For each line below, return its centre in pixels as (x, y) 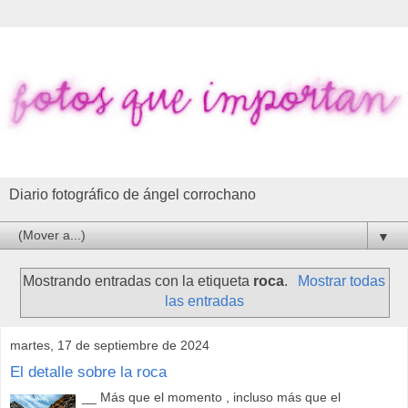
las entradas (204, 301)
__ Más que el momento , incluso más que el (212, 398)
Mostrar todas (341, 281)
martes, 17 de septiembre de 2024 (110, 346)
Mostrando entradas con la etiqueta (138, 281)
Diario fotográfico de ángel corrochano (133, 194)
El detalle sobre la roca (88, 371)
